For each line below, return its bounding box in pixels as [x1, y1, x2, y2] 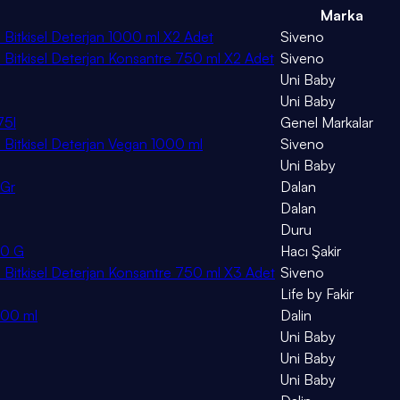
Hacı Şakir [280, 242, 341, 261]
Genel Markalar [280, 113, 373, 132]
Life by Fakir [280, 285, 354, 304]
